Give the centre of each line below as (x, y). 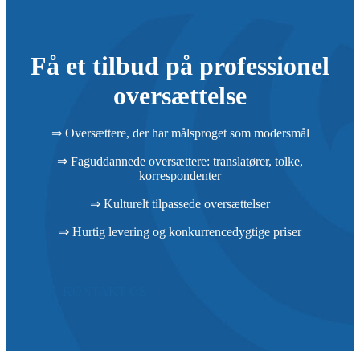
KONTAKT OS (104, 292)
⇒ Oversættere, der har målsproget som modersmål (180, 133)
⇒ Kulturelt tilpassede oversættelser (180, 204)
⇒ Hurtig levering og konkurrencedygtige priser (180, 232)
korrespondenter (180, 176)
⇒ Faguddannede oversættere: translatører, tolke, (180, 162)
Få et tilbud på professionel (180, 65)
